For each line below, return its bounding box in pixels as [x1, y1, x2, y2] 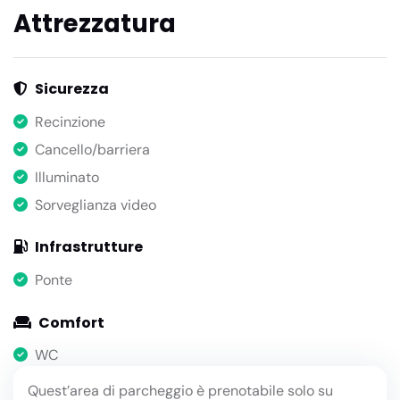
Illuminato [35, 167, 99, 187]
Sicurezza [35, 79, 109, 100]
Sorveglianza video [35, 195, 156, 214]
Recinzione [35, 112, 105, 132]
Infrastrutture [35, 237, 143, 258]
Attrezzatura [13, 5, 176, 41]
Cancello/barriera [35, 139, 150, 159]
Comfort [38, 312, 104, 333]
